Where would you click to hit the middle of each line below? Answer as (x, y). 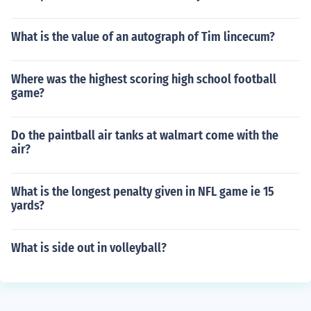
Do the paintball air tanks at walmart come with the (145, 135)
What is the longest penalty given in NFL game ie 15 (143, 192)
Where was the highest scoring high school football (144, 79)
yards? (28, 205)
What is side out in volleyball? (89, 248)
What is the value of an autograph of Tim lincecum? (143, 37)
